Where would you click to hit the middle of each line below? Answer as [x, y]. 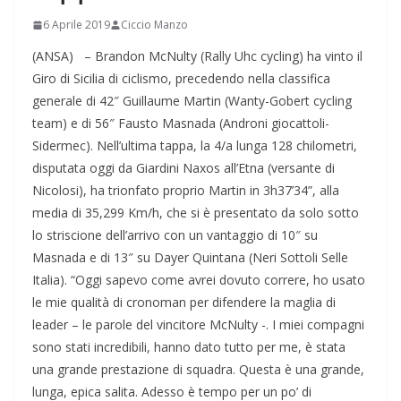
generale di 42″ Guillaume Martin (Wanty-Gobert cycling [192, 101]
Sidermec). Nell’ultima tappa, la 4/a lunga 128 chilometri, [195, 146]
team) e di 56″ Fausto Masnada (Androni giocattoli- [181, 124]
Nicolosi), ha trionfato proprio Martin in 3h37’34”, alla [186, 191]
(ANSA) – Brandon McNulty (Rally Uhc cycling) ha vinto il [197, 56]
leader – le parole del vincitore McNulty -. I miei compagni [198, 325]
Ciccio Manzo [154, 25]
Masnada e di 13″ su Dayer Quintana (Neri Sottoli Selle [190, 258]
